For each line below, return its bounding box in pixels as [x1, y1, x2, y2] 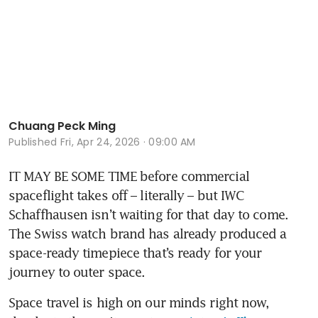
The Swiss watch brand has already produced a [9, 225, 287, 241]
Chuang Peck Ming [9, 117, 116, 134]
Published [9, 134, 60, 149]
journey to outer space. [9, 263, 146, 280]
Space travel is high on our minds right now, [9, 294, 270, 310]
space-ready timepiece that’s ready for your [9, 244, 262, 261]
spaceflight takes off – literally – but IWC [9, 187, 245, 203]
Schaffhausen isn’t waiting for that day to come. [9, 206, 288, 222]
